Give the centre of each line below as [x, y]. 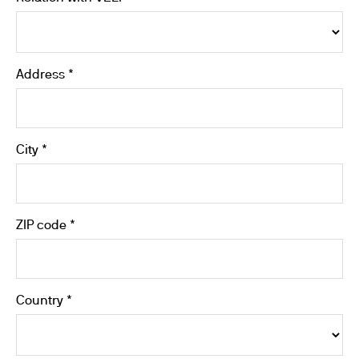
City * [32, 151]
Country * [44, 301]
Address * [45, 75]
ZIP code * [46, 226]
